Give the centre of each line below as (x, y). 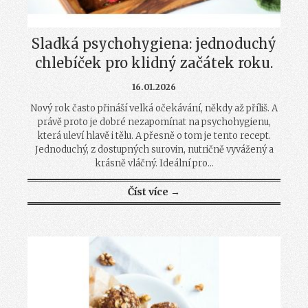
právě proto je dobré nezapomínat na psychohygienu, (154, 122)
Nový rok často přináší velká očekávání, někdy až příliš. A (154, 109)
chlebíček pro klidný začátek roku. (154, 63)
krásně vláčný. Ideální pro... (154, 164)
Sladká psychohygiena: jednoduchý (154, 44)
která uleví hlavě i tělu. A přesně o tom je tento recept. (154, 136)
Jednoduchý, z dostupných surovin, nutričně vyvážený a (154, 150)
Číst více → (154, 192)
